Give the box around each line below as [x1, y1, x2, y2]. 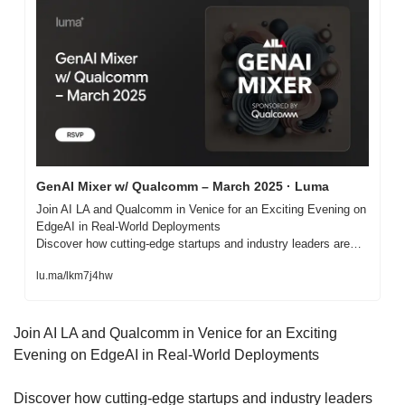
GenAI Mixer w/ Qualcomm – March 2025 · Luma [36, 178, 329, 193]
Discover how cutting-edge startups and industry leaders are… [36, 236, 362, 250]
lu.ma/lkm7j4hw [36, 268, 113, 282]
